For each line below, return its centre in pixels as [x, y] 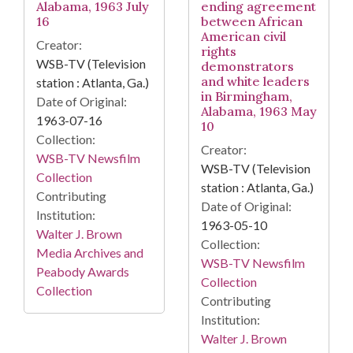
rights [219, 51]
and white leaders [255, 81]
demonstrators [247, 66]
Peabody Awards [83, 271]
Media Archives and [90, 252]
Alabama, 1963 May [259, 111]
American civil [243, 36]
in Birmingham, [247, 96]
